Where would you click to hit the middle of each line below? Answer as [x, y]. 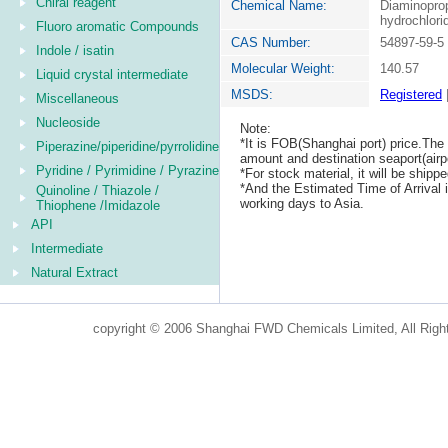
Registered [411, 94]
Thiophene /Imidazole [98, 205]
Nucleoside [68, 122]
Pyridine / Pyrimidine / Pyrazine [127, 170]
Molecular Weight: [283, 68]
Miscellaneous [77, 98]
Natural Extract [74, 272]
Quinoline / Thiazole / [97, 190]
